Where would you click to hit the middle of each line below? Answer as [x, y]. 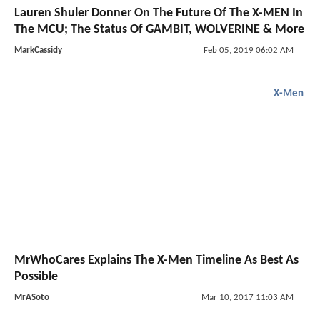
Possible [36, 276]
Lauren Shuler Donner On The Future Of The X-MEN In [159, 14]
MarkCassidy [38, 51]
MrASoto [32, 297]
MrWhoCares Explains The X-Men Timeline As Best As [156, 260]
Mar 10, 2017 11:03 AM [247, 297]
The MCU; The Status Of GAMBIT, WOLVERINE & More [159, 30]
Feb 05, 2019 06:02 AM [248, 51]
